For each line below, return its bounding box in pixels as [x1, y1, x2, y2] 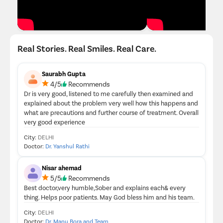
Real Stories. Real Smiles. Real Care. [17, 42, 156, 54]
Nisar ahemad [42, 163, 82, 172]
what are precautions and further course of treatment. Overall [24, 108, 199, 116]
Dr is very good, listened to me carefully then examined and [24, 89, 193, 98]
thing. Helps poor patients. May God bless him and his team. [24, 193, 195, 201]
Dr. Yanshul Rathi [45, 142, 90, 149]
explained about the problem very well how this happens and [24, 99, 198, 107]
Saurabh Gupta [42, 69, 86, 78]
